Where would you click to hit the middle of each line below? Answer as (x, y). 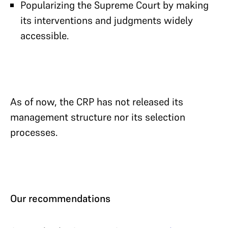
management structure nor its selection (98, 117)
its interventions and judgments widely (107, 20)
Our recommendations (60, 198)
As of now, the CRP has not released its (97, 102)
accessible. (45, 35)
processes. (34, 132)
